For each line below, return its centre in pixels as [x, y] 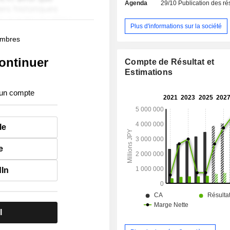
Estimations [149, 72]
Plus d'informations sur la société [176, 26]
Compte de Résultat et [170, 62]
